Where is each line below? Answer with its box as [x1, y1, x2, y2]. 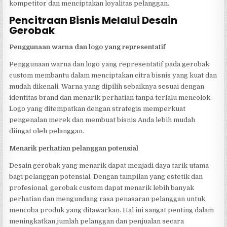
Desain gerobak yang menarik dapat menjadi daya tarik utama [9, 162, 209, 170]
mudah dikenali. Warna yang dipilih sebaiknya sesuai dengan [9, 83, 205, 91]
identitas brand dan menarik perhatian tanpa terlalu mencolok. [9, 94, 212, 102]
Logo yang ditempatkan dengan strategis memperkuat [9, 105, 186, 113]
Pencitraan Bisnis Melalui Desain [9, 13, 178, 28]
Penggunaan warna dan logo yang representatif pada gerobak [9, 60, 210, 68]
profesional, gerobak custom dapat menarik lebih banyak [9, 184, 195, 192]
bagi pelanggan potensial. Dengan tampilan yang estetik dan [9, 173, 203, 181]
